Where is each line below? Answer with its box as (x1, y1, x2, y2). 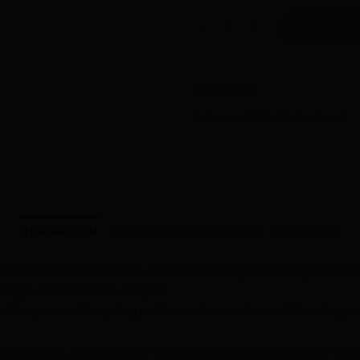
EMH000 (217, 84, 258, 100)
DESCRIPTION (21, 224, 98, 239)
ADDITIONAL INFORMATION (108, 224, 260, 239)
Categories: (192, 109, 249, 125)
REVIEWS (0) (271, 224, 339, 239)
